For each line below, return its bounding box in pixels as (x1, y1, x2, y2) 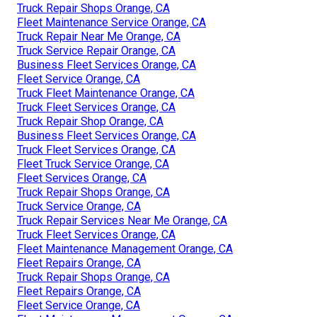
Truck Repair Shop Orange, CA (17, 114, 163, 128)
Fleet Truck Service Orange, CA (17, 156, 169, 171)
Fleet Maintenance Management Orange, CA (17, 241, 233, 255)
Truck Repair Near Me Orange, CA (17, 29, 180, 43)
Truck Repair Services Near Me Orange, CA (17, 213, 227, 227)
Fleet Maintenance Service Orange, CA (17, 15, 206, 29)
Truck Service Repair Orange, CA (17, 43, 175, 57)
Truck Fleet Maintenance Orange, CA (17, 86, 195, 100)
